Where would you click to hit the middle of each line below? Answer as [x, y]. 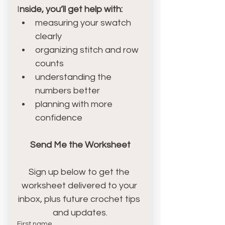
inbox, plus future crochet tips [79, 199]
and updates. [80, 213]
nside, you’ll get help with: [71, 10]
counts [49, 64]
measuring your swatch [83, 23]
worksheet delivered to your [79, 186]
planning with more [74, 104]
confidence [59, 118]
